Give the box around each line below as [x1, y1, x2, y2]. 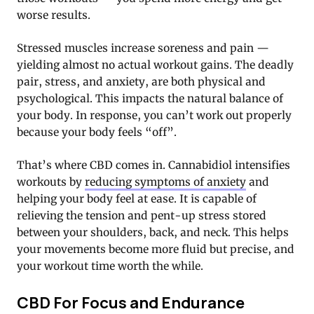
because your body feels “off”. [17, 125, 177, 139]
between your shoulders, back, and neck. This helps [17, 226, 289, 240]
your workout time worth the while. [17, 259, 203, 273]
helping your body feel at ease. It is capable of [17, 192, 257, 206]
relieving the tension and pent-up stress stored [17, 209, 266, 223]
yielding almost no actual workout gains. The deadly [17, 58, 294, 72]
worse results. [17, 8, 90, 22]
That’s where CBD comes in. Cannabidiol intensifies [17, 158, 290, 172]
